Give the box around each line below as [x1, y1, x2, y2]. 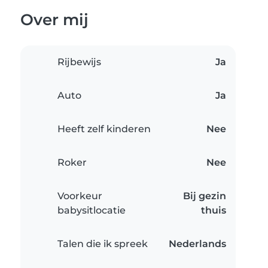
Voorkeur [57, 190, 102, 202]
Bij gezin [183, 190, 226, 202]
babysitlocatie [57, 205, 126, 217]
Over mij [20, 10, 89, 29]
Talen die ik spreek [57, 238, 148, 250]
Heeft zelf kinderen [57, 123, 151, 135]
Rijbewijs [57, 56, 101, 68]
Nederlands [169, 238, 226, 250]
